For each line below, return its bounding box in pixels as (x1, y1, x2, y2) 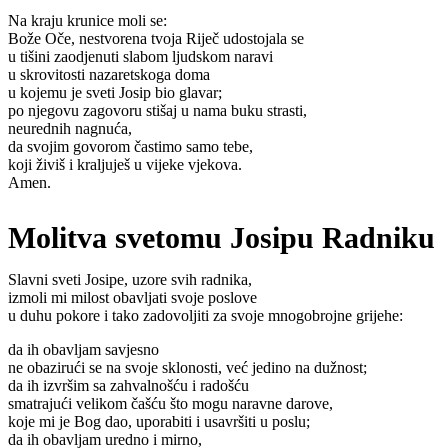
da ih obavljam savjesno (8, 340, 159, 358)
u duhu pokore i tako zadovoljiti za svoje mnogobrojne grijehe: (8, 306, 403, 324)
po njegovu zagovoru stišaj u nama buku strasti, (8, 102, 307, 120)
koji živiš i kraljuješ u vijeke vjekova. (8, 156, 242, 174)
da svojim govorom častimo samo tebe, (8, 138, 253, 156)
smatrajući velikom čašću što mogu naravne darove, (8, 394, 333, 412)
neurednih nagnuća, (8, 120, 132, 138)
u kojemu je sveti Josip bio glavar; (8, 84, 222, 102)
